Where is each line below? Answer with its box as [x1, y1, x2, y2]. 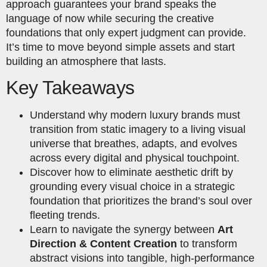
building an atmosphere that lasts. [6, 55, 166, 67]
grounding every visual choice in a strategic [30, 181, 235, 193]
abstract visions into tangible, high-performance [30, 252, 254, 265]
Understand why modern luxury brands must [30, 109, 240, 122]
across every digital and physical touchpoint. [30, 152, 240, 164]
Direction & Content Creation [30, 238, 177, 250]
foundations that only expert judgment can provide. [6, 26, 246, 39]
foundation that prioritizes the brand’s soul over [30, 195, 252, 207]
